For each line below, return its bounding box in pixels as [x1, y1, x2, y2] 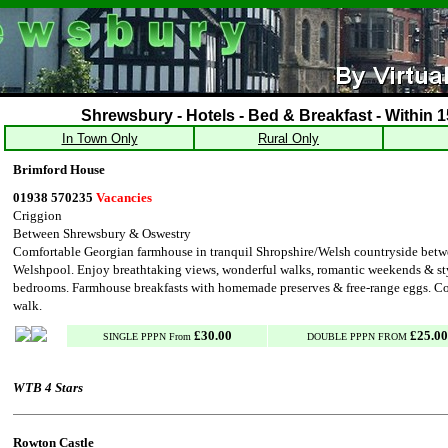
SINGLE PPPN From [102, 331, 194, 342]
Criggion [13, 208, 62, 223]
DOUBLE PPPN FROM [307, 331, 410, 342]
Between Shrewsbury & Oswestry [13, 226, 191, 241]
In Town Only [61, 131, 138, 146]
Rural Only [258, 131, 319, 146]
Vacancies [96, 190, 152, 205]
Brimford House [13, 162, 105, 177]
